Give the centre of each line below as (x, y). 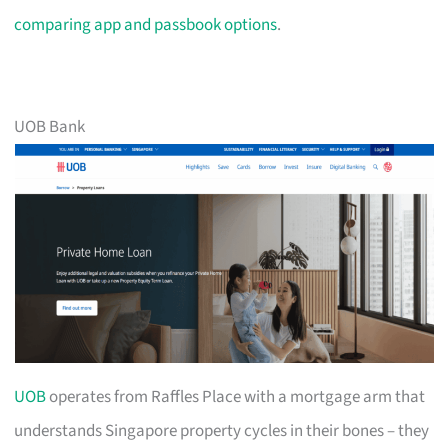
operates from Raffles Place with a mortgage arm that (236, 396)
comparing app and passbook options (146, 24)
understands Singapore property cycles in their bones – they (222, 430)
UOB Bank (50, 126)
